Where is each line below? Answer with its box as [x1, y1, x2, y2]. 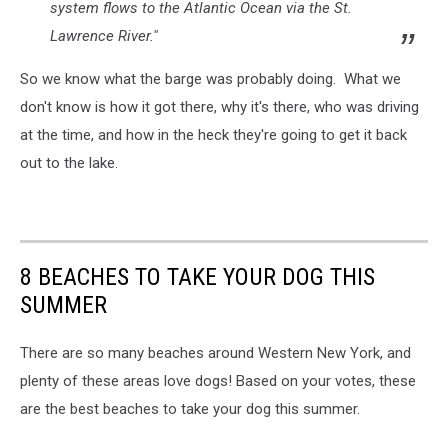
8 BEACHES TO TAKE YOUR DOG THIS [20, 262, 375, 291]
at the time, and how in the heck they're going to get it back [20, 125, 407, 144]
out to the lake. [20, 153, 118, 172]
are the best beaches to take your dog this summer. [20, 399, 360, 418]
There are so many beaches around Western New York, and [20, 343, 411, 362]
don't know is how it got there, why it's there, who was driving [20, 97, 419, 116]
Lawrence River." [50, 26, 158, 45]
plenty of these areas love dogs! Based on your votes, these [20, 371, 416, 390]
